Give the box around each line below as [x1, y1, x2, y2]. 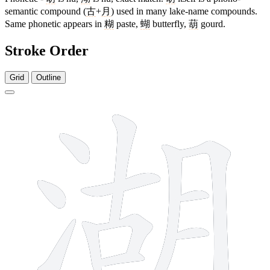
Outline [36, 72, 61, 82]
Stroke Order [5, 42, 89, 58]
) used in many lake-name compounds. [111, 5, 257, 16]
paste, [114, 18, 140, 29]
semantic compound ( [5, 5, 86, 16]
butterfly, [150, 18, 189, 29]
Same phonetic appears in [5, 18, 104, 29]
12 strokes [231, 98, 260, 105]
